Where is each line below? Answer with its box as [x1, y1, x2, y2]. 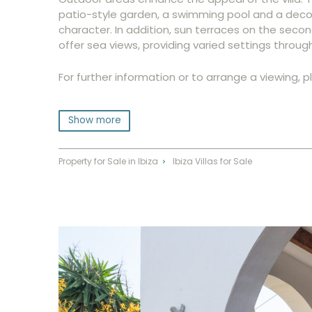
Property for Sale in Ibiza [58, 155, 158, 167]
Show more [68, 114, 121, 127]
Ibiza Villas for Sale [172, 155, 252, 167]
